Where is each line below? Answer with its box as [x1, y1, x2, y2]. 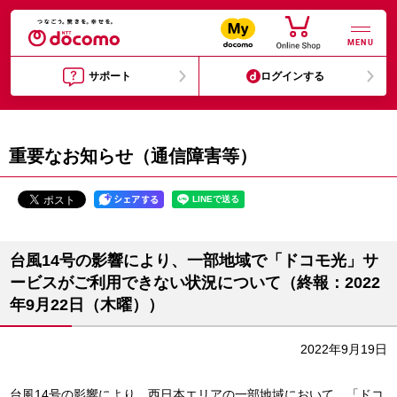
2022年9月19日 [300, 342, 387, 356]
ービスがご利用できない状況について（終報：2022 [10, 274, 380, 292]
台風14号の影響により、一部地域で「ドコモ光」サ [10, 252, 378, 269]
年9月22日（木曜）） [10, 296, 164, 314]
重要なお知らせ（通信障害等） [9, 146, 257, 166]
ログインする [261, 70, 325, 82]
